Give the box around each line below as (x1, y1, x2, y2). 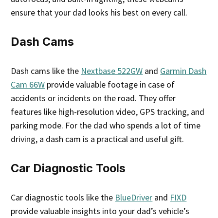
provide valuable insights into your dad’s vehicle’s (11, 205, 190, 217)
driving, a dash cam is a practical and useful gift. (11, 133, 184, 145)
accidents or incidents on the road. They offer (11, 92, 176, 104)
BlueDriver (115, 192, 153, 203)
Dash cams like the (11, 65, 81, 77)
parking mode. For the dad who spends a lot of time (11, 120, 201, 131)
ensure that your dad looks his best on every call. (11, 7, 188, 18)
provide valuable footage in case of (45, 79, 175, 91)
